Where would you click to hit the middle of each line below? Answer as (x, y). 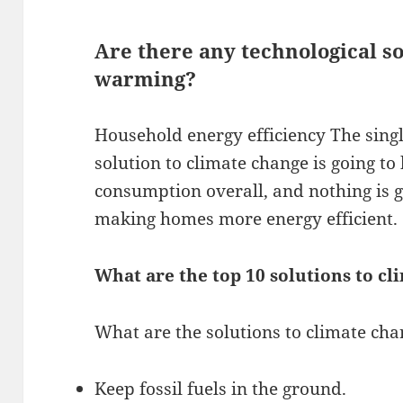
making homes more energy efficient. (246, 219)
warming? (146, 79)
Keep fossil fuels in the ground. (221, 388)
